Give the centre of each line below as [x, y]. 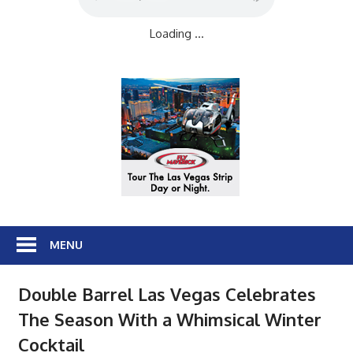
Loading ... [176, 33]
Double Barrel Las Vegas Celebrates [167, 294]
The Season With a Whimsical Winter [169, 320]
